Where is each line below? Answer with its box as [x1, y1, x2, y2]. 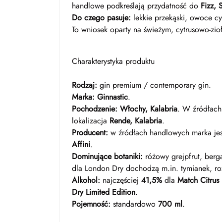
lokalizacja [72, 115, 110, 126]
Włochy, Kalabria [120, 103, 177, 114]
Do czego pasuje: [72, 12, 131, 23]
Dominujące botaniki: [72, 151, 143, 162]
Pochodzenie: [72, 103, 117, 114]
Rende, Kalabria [110, 115, 162, 126]
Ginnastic [97, 91, 128, 103]
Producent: [72, 127, 108, 138]
